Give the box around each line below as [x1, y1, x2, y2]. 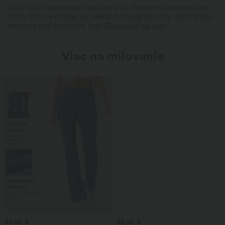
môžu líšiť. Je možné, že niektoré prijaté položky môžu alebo [8, 12, 213, 22]
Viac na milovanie [61, 48, 164, 64]
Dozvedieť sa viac [105, 21, 165, 31]
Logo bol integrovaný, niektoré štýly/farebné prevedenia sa [8, 3, 208, 13]
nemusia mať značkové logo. [8, 21, 105, 31]
